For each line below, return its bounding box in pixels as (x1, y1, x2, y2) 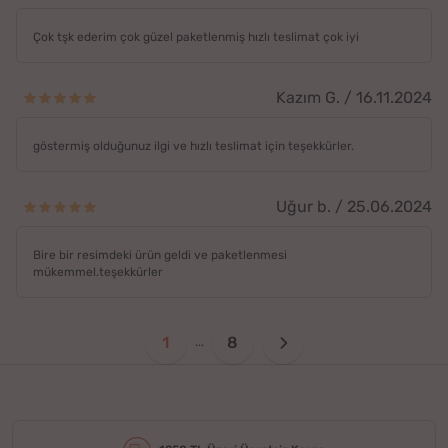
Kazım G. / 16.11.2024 (276, 87, 432, 107)
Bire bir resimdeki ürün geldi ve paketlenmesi (33, 247, 287, 262)
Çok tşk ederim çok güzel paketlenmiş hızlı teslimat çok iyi (33, 29, 359, 44)
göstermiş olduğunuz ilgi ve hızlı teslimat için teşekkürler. (33, 138, 354, 153)
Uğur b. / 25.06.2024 (276, 196, 432, 216)
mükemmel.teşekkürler (33, 264, 163, 279)
